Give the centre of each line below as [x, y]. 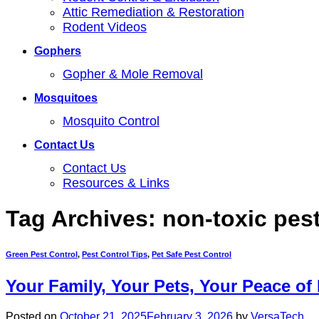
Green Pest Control [42, 255]
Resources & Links [116, 183]
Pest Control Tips [115, 255]
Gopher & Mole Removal [133, 74]
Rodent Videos [105, 27]
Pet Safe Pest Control [192, 255]
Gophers [58, 51]
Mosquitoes [66, 98]
